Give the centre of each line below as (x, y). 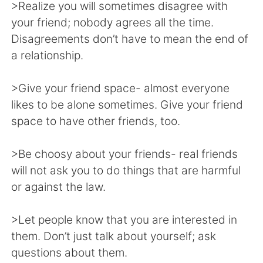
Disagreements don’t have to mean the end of (130, 38)
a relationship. (48, 55)
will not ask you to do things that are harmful (126, 170)
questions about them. (70, 252)
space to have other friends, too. (96, 121)
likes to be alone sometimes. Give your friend (127, 104)
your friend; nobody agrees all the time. (114, 22)
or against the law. (59, 186)
